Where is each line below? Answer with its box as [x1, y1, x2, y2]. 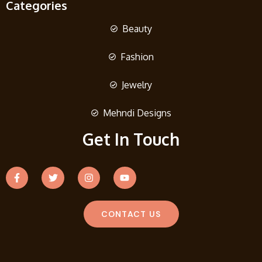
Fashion [120, 50, 154, 63]
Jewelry [122, 78, 152, 91]
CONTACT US [101, 209, 161, 220]
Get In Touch [82, 128, 180, 150]
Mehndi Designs [102, 106, 171, 119]
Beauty [122, 22, 152, 35]
